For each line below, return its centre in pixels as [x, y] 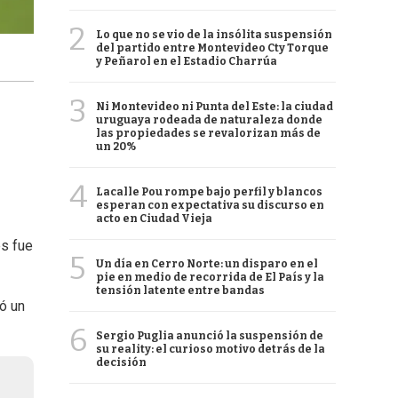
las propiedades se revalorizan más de [208, 133]
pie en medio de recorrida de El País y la [210, 277]
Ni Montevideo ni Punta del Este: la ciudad [215, 107]
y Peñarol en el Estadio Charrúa [187, 61]
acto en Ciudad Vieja [154, 219]
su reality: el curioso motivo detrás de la [211, 349]
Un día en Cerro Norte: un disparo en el [207, 264]
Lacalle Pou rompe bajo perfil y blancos [209, 192]
